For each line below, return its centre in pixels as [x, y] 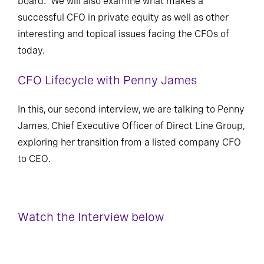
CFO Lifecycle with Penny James [107, 80]
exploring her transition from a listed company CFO [129, 142]
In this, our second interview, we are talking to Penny [131, 109]
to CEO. [34, 159]
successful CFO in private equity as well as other [123, 17]
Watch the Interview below [91, 217]
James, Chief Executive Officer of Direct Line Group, [131, 126]
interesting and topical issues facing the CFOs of [123, 34]
